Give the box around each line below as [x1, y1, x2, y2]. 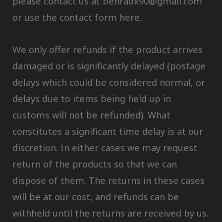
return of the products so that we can [12, 158, 177, 170]
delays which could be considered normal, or [12, 76, 205, 88]
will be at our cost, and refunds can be [12, 190, 179, 203]
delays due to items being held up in [12, 92, 171, 105]
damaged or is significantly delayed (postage [12, 59, 206, 72]
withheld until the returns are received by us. [12, 207, 209, 219]
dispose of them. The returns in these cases [12, 174, 205, 186]
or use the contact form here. [12, 11, 142, 23]
